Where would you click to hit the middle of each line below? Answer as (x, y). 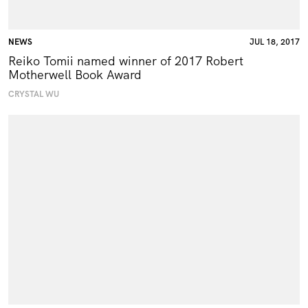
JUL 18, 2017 (275, 42)
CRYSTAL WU (34, 95)
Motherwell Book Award (75, 75)
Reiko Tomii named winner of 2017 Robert (126, 61)
